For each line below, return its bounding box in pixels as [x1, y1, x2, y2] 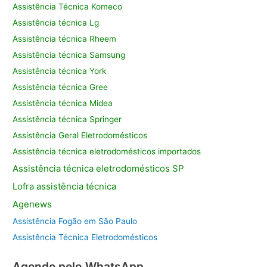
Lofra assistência [13, 180, 86, 192]
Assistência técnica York [13, 66, 107, 76]
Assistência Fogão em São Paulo [13, 216, 138, 226]
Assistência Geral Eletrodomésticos [13, 130, 148, 140]
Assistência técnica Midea [13, 98, 113, 108]
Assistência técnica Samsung [13, 49, 126, 60]
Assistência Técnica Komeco [13, 1, 123, 11]
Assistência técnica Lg [13, 17, 100, 27]
